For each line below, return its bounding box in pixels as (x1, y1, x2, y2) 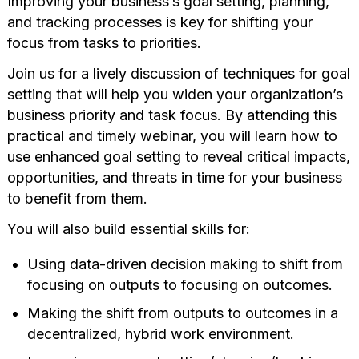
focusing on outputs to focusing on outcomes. (26, 276, 333, 293)
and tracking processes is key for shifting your (6, 13, 313, 30)
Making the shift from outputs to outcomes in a (26, 304, 338, 321)
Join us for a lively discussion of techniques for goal (6, 64, 350, 82)
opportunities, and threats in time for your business (6, 168, 342, 186)
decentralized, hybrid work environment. (26, 325, 294, 342)
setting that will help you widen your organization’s (6, 85, 343, 103)
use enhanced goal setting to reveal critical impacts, (6, 147, 350, 165)
